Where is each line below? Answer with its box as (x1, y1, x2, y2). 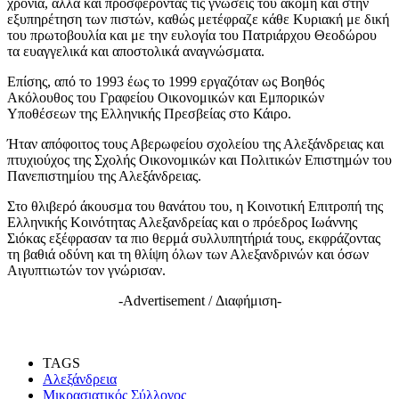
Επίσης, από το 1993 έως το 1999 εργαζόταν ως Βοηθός (7, 73, 324, 89)
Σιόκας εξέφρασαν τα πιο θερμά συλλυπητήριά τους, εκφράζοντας (7, 230, 380, 246)
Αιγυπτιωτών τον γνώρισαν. (7, 262, 166, 278)
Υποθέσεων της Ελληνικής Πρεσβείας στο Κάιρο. (7, 105, 291, 121)
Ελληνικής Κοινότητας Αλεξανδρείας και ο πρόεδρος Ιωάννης (7, 214, 357, 230)
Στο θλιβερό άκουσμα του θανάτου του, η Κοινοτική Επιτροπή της (7, 198, 383, 214)
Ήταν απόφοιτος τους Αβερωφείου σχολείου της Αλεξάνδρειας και (7, 135, 384, 151)
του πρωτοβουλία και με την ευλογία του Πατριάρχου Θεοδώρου (7, 27, 377, 43)
